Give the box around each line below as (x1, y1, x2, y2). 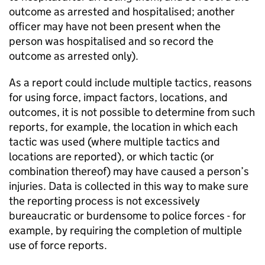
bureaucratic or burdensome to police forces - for (9, 209, 246, 223)
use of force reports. (9, 238, 107, 253)
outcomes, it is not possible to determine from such (9, 105, 255, 119)
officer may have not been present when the (9, 20, 221, 34)
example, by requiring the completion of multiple (9, 224, 242, 238)
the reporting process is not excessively (9, 194, 200, 208)
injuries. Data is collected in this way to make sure (9, 179, 248, 193)
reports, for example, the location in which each (9, 120, 238, 134)
